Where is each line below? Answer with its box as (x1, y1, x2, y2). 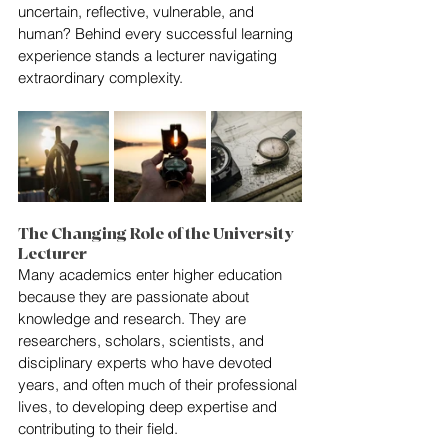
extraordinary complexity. (18, 68, 183, 87)
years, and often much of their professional (18, 375, 301, 394)
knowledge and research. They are (18, 309, 250, 328)
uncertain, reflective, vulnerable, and (18, 2, 258, 21)
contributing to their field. (18, 419, 178, 438)
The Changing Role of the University (18, 224, 297, 244)
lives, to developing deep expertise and (18, 397, 281, 416)
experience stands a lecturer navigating (18, 46, 281, 65)
